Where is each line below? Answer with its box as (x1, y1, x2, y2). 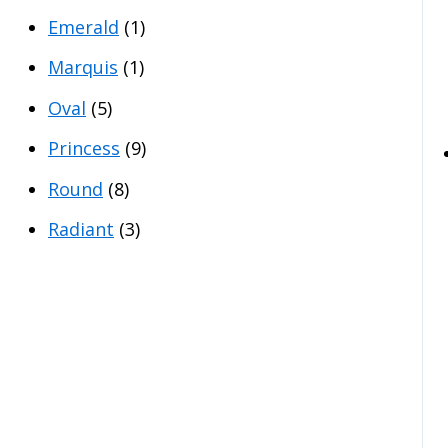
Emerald (48, 14, 119, 39)
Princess (48, 136, 120, 161)
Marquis (48, 55, 118, 80)
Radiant (48, 217, 114, 242)
